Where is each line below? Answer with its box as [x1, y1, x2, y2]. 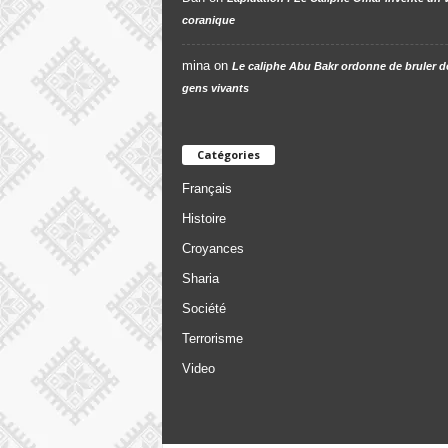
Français [181, 180, 232, 196]
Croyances [181, 240, 244, 256]
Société [181, 300, 226, 316]
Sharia [181, 270, 219, 286]
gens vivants [181, 81, 249, 94]
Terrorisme [181, 330, 243, 346]
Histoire [181, 210, 226, 226]
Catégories [196, 146, 260, 162]
